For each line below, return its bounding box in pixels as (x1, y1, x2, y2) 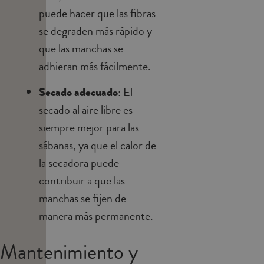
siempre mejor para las (39, 118, 139, 136)
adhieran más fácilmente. (39, 57, 151, 75)
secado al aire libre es (39, 101, 133, 118)
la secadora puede (39, 154, 119, 171)
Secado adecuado (39, 83, 118, 101)
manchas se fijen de (39, 189, 126, 207)
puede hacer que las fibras (39, 4, 156, 22)
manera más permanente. (39, 207, 153, 225)
